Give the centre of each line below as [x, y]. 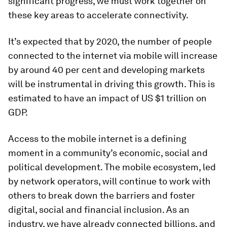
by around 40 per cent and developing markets [106, 70]
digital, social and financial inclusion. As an [99, 210]
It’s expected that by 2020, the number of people [110, 41]
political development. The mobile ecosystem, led [112, 167]
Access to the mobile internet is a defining [97, 139]
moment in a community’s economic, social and [108, 153]
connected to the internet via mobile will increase [113, 55]
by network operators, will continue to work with [109, 181]
